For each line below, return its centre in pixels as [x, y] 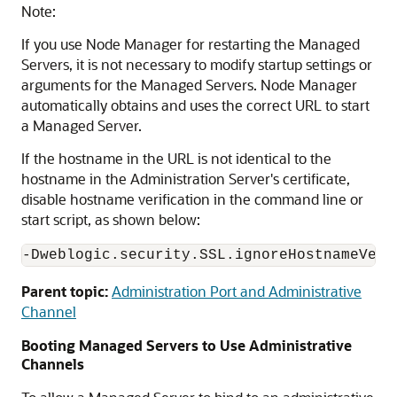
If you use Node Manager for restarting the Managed [191, 44]
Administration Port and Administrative [237, 291]
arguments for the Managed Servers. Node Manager [189, 85]
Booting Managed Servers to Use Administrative [187, 345]
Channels [53, 364]
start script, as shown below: [111, 219]
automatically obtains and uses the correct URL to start [195, 105]
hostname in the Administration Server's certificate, [186, 179]
